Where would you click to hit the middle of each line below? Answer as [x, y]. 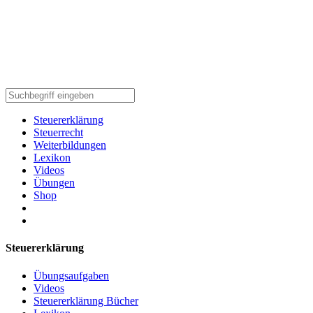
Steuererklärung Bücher [86, 300]
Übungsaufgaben [71, 275]
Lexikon [52, 158]
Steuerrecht [58, 132]
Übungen [54, 183]
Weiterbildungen [70, 145]
